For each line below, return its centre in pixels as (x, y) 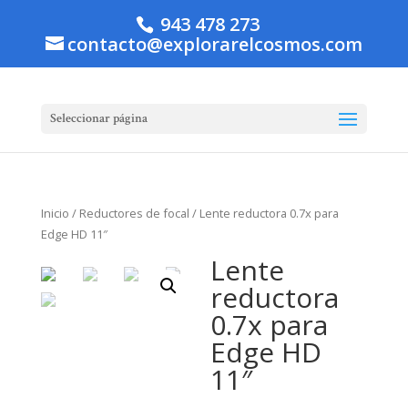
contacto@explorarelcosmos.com (214, 44)
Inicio (55, 213)
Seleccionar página (98, 118)
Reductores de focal (134, 213)
